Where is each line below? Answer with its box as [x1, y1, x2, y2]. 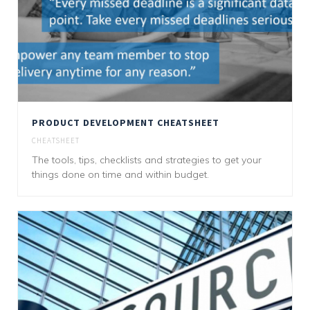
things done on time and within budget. [32, 168, 209, 181]
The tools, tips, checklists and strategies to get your [32, 154, 262, 167]
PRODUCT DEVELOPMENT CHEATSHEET [32, 116, 219, 129]
